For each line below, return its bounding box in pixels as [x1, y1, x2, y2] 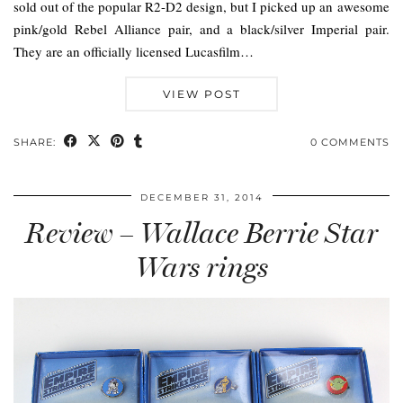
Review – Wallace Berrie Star [25, 215, 378, 250]
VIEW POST [162, 86, 241, 101]
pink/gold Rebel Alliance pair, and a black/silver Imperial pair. [13, 19, 390, 38]
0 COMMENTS [310, 135, 390, 148]
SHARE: [13, 135, 59, 148]
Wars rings [135, 249, 268, 284]
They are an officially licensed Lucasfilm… [13, 41, 254, 60]
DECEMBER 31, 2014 [139, 191, 264, 203]
